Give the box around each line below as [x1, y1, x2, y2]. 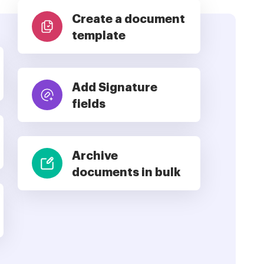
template [72, 29, 126, 42]
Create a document [72, 13, 185, 26]
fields [72, 98, 105, 111]
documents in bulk [72, 166, 181, 179]
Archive [72, 150, 118, 163]
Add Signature [72, 81, 157, 94]
